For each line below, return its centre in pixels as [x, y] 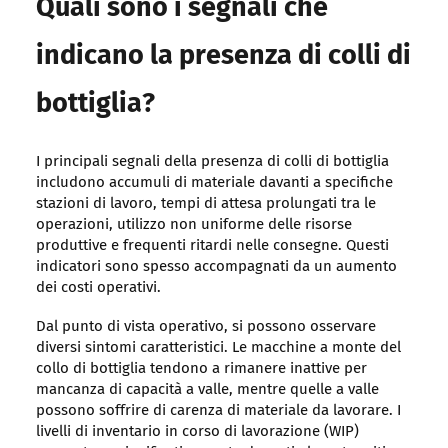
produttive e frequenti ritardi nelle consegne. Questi [212, 246]
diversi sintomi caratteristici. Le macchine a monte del [218, 348]
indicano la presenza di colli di [223, 57]
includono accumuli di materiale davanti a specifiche [214, 183]
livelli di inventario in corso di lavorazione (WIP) [197, 432]
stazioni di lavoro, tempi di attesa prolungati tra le [205, 204]
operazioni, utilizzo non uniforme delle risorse [193, 225]
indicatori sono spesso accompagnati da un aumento [216, 267]
